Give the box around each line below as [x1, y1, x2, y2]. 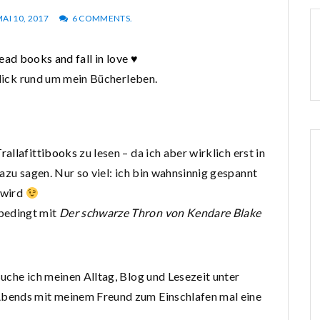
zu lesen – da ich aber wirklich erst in [76, 146, 265, 160]
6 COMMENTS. [71, 13, 133, 24]
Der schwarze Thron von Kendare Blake [59, 206, 261, 220]
